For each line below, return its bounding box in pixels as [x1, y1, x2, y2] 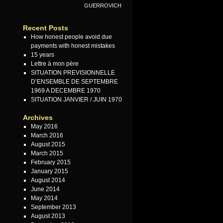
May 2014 [30, 195, 58, 202]
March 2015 [30, 150, 63, 157]
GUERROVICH [84, 2, 122, 9]
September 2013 [30, 204, 76, 211]
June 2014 [30, 186, 60, 193]
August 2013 [30, 213, 65, 220]
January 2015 [30, 168, 68, 175]
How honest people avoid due [30, 33, 112, 41]
